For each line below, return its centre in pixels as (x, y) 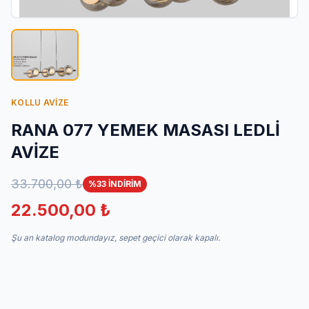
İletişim (35, 11)
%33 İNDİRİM (115, 184)
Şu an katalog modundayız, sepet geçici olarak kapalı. (116, 238)
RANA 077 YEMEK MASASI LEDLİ (146, 130)
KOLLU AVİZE (40, 103)
